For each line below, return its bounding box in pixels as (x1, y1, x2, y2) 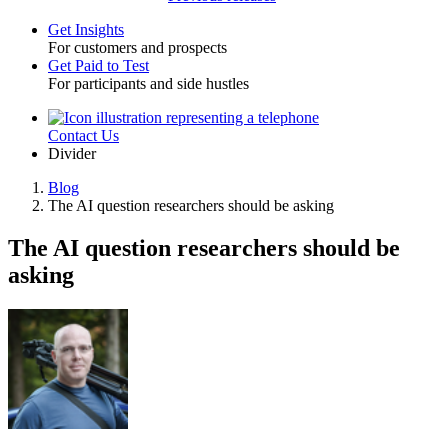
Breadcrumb (8, 198, 139, 225)
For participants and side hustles (48, 75, 249, 92)
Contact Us (48, 127, 119, 144)
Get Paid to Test (48, 57, 149, 74)
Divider (48, 145, 96, 162)
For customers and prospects (48, 39, 227, 56)
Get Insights (48, 21, 124, 38)
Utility (8, 128, 74, 155)
